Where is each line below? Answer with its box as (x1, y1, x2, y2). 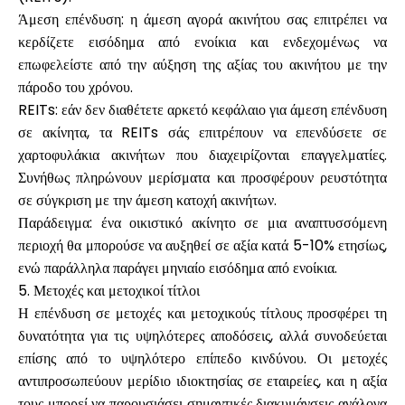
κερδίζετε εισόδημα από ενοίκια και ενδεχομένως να (18, 32, 387, 52)
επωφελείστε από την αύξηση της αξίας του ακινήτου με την (18, 54, 387, 75)
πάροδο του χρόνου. (18, 77, 133, 98)
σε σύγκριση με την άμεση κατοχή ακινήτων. (18, 190, 277, 211)
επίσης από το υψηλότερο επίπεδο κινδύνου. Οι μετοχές (18, 348, 387, 369)
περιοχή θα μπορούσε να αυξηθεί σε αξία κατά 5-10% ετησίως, (18, 235, 387, 256)
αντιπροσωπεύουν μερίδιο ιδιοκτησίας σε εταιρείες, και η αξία (18, 371, 387, 391)
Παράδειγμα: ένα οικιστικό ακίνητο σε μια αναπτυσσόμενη (18, 212, 387, 233)
